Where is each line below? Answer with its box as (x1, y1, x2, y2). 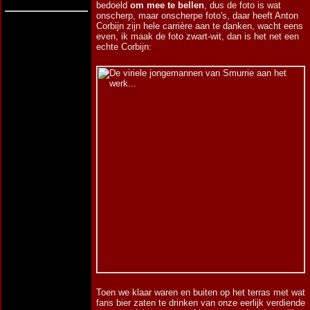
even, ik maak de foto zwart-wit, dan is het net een (96, 31, 299, 42)
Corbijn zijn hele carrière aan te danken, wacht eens (96, 21, 303, 31)
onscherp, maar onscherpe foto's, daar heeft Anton (96, 10, 298, 21)
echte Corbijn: (96, 42, 152, 52)
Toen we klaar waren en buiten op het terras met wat (96, 287, 305, 298)
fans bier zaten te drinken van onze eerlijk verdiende (96, 298, 305, 308)
